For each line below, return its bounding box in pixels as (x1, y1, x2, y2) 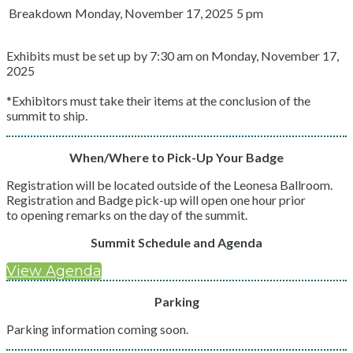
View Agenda (6, 262, 102, 280)
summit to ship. (6, 108, 87, 123)
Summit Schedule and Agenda (91, 235, 262, 250)
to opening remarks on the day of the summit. (6, 207, 250, 222)
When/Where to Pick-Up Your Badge (69, 150, 284, 165)
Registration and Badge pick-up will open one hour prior (6, 192, 306, 207)
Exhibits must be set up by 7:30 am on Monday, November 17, (6, 48, 339, 63)
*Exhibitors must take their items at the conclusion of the (6, 93, 310, 108)
